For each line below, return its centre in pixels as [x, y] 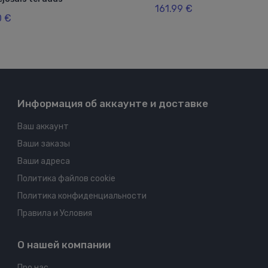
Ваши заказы [44, 144]
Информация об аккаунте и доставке [113, 104]
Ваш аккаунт [43, 127]
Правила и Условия [55, 214]
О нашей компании [64, 245]
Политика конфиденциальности [82, 196]
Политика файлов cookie [66, 179]
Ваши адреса [44, 162]
